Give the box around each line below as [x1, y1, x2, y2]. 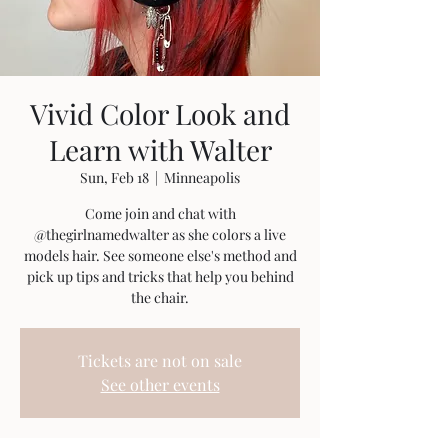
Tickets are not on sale [78, 349, 242, 371]
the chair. [131, 287, 189, 307]
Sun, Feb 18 [80, 167, 149, 187]
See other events [100, 373, 220, 395]
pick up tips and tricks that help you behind [26, 266, 294, 286]
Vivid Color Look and [30, 94, 290, 132]
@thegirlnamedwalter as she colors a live [34, 224, 286, 244]
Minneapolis [164, 167, 240, 187]
